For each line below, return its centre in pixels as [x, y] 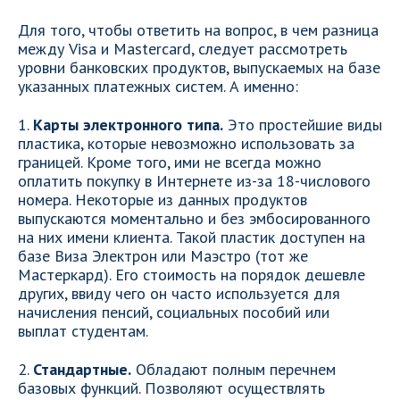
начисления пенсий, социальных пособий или [174, 312]
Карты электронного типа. [128, 125]
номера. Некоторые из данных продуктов [162, 200]
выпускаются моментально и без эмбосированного [194, 218]
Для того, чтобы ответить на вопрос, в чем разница [198, 30]
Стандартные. [82, 369]
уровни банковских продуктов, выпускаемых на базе [199, 67]
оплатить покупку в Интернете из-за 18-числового [194, 181]
